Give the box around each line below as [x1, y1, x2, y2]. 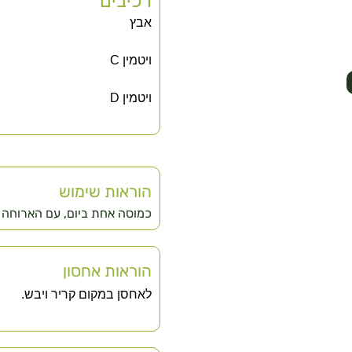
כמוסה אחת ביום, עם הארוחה [2, 205, 152, 221]
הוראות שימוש [59, 181, 152, 201]
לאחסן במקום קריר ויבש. [21, 287, 152, 301]
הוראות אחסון [63, 261, 152, 280]
